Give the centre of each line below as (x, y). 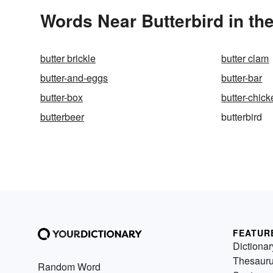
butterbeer (62, 117)
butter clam (245, 58)
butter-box (62, 97)
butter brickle (68, 58)
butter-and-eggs (74, 78)
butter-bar (242, 78)
